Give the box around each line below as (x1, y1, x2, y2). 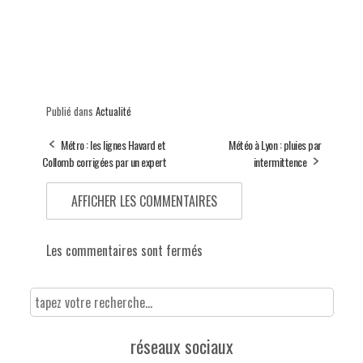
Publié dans (45, 102, 96, 119)
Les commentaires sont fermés (45, 240, 203, 260)
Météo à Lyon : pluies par (228, 135, 322, 153)
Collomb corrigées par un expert (41, 152, 166, 170)
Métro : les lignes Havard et (61, 135, 165, 153)
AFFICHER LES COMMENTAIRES (70, 190, 217, 211)
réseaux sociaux (130, 332, 233, 359)
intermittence (253, 152, 306, 170)
